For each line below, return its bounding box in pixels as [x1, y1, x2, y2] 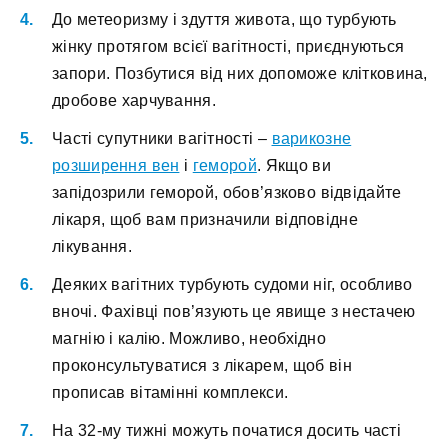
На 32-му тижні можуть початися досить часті [52, 422, 402, 440]
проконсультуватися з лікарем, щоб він [52, 356, 352, 374]
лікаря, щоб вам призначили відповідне [52, 210, 358, 228]
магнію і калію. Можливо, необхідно [52, 329, 327, 347]
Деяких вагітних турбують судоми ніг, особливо [52, 275, 413, 293]
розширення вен [52, 156, 180, 174]
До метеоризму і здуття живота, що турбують [52, 10, 397, 28]
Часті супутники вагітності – [52, 129, 272, 147]
